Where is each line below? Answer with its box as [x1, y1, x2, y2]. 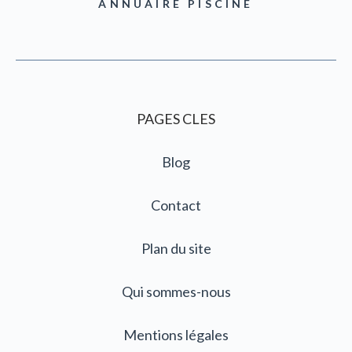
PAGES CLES [137, 110, 215, 127]
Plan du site [141, 240, 211, 257]
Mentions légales [123, 326, 229, 343]
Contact [151, 196, 201, 214]
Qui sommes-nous [121, 283, 231, 300]
